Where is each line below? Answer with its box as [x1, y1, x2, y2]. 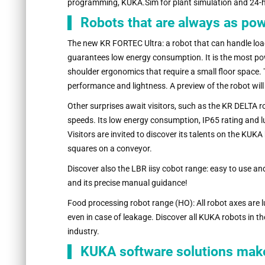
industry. [67, 227, 99, 237]
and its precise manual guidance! [67, 178, 188, 188]
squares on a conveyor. [67, 144, 152, 154]
